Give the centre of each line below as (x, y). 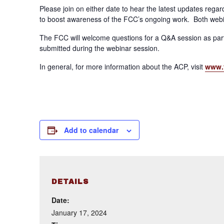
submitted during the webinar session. (100, 48)
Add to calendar (91, 130)
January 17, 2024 (79, 212)
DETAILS (70, 182)
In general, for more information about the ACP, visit (122, 66)
